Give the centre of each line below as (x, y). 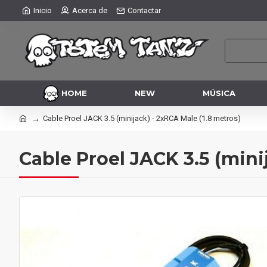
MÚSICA (219, 93)
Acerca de (90, 10)
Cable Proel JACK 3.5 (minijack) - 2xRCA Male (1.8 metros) (142, 118)
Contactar (144, 10)
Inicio (43, 10)
